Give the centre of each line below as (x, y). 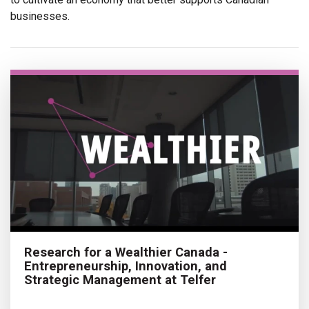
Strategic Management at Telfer (120, 280)
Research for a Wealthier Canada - (126, 252)
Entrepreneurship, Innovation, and (126, 266)
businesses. (40, 16)
